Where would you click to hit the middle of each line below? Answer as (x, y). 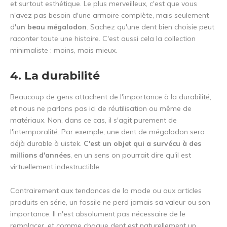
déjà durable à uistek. (47, 144)
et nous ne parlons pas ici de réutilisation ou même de (101, 109)
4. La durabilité (55, 76)
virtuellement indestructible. (55, 167)
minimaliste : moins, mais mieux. (64, 50)
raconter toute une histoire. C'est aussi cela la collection (103, 39)
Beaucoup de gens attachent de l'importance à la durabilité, (111, 97)
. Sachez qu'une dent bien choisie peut (150, 27)
